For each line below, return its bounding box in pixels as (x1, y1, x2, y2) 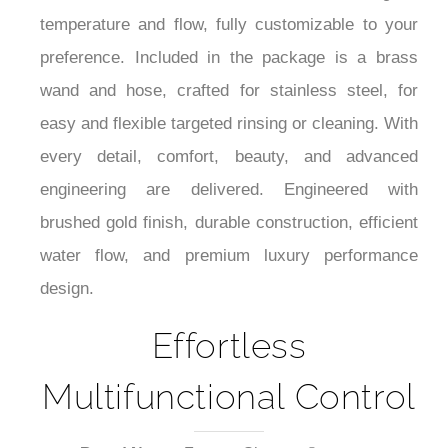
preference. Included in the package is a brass (40, 113, 418, 133)
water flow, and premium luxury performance (40, 311, 418, 331)
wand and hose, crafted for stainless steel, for (40, 146, 418, 166)
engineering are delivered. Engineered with (40, 245, 418, 265)
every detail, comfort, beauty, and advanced (40, 212, 418, 232)
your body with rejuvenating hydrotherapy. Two (40, 14, 418, 34)
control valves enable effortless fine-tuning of (40, 47, 418, 67)
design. (40, 344, 94, 364)
